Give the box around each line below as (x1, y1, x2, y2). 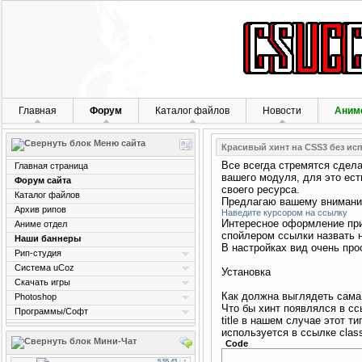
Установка (221, 266, 271, 278)
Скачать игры (15, 277, 70, 287)
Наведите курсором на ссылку (221, 208, 347, 217)
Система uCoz (15, 263, 74, 272)
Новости (263, 105, 301, 116)
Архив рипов (15, 204, 66, 214)
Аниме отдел (15, 219, 67, 229)
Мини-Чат (91, 336, 137, 346)
